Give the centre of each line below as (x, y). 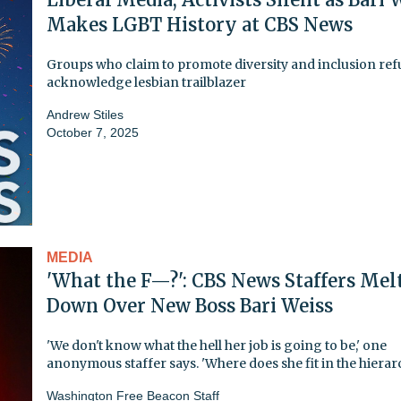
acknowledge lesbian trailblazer (146, 82)
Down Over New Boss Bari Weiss (190, 305)
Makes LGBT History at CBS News (200, 24)
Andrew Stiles (85, 114)
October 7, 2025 (93, 132)
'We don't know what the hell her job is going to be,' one (217, 345)
